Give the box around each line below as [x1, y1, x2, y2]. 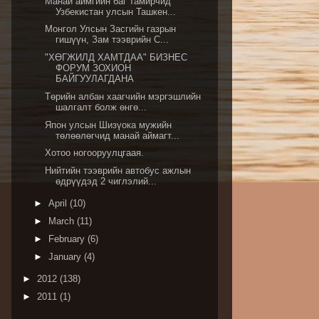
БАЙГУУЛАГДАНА [56, 73, 135, 84]
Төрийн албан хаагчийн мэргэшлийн [45, 90, 202, 102]
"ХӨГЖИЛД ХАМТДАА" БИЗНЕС [45, 52, 188, 63]
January [48, 251, 84, 262]
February [48, 233, 88, 244]
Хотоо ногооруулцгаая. [45, 147, 145, 159]
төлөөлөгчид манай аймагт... [56, 130, 180, 141]
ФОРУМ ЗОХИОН [56, 63, 132, 73]
